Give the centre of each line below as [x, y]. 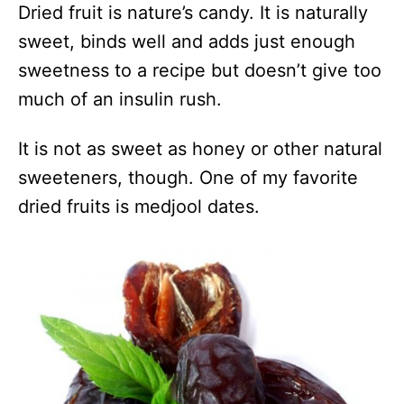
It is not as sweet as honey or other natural [200, 148]
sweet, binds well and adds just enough [187, 41]
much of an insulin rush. [120, 99]
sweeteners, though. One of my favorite [188, 177]
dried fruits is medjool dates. [139, 206]
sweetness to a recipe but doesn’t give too [200, 70]
